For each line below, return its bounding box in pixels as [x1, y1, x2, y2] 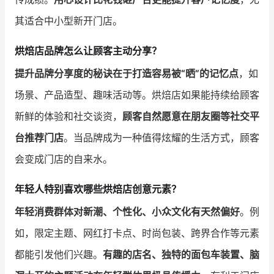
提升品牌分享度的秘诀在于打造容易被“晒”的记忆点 [15, 67, 239, 80]
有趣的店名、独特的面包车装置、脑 [103, 248, 259, 261]
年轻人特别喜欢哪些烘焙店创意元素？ [15, 183, 181, 196]
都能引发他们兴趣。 [15, 248, 103, 261]
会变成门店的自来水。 [15, 152, 113, 165]
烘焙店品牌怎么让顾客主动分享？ [15, 44, 161, 57]
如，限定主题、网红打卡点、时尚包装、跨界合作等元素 [15, 227, 259, 240]
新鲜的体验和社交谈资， [15, 109, 122, 122]
